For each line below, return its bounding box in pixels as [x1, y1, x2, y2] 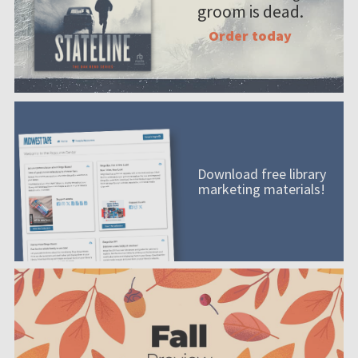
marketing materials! [197, 179, 325, 198]
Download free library [197, 164, 326, 183]
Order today [209, 26, 292, 45]
